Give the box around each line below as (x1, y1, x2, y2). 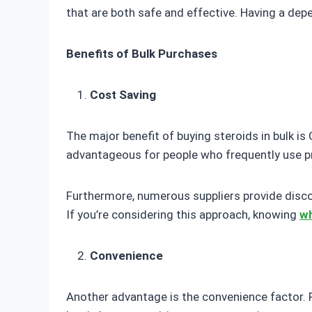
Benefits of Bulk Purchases (66, 47, 217, 61)
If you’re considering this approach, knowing (66, 208, 299, 222)
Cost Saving (90, 88, 156, 102)
